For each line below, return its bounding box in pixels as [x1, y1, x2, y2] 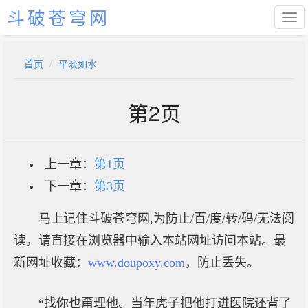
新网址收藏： [14, 256, 88, 269]
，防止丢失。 [185, 256, 259, 269]
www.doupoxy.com [88, 256, 185, 269]
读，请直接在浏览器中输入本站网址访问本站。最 [14, 234, 286, 247]
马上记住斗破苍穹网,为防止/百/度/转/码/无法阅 [38, 212, 294, 225]
